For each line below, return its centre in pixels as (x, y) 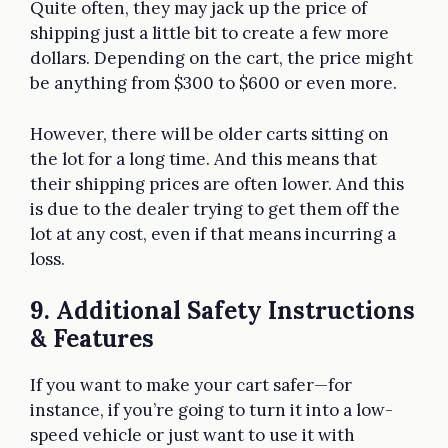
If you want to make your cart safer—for (191, 385)
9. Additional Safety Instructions (222, 311)
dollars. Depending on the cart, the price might (221, 58)
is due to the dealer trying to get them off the (215, 208)
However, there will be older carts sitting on (209, 133)
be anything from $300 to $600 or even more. (215, 83)
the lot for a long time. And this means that (203, 158)
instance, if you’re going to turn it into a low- (211, 410)
